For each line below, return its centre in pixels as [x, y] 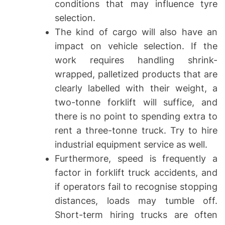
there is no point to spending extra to [136, 116]
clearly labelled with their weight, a [136, 88]
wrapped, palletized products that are [136, 74]
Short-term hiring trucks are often [136, 214]
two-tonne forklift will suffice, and [136, 102]
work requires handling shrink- [136, 60]
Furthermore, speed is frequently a [136, 158]
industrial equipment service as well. [131, 144]
